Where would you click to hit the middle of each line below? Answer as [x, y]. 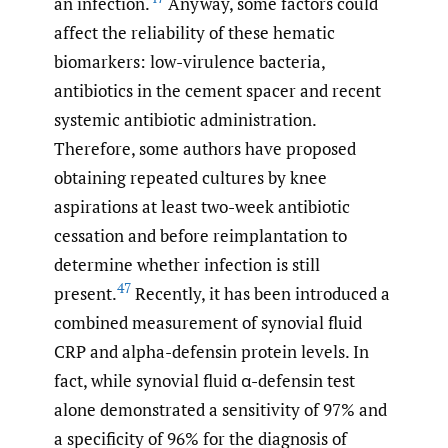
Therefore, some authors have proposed [205, 149]
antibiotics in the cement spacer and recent [217, 91]
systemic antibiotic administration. [185, 120]
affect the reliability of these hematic [194, 33]
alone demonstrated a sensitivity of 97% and [220, 410]
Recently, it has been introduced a [260, 294]
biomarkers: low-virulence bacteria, [189, 62]
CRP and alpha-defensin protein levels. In [211, 352]
